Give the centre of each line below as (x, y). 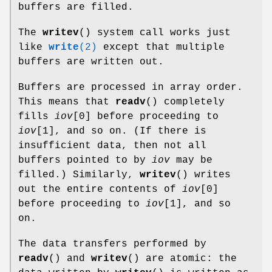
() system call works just (155, 32)
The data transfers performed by (112, 244)
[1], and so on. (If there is (121, 131)
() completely (185, 102)
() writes (203, 175)
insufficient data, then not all (112, 145)
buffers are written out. (91, 62)
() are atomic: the (182, 258)
